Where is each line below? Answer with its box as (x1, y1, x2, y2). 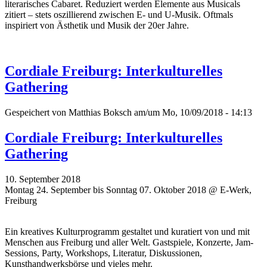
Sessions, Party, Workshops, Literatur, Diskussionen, (5, 247, 202, 258)
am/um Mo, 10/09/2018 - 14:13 (132, 107, 252, 117)
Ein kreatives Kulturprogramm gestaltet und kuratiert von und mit (5, 226, 250, 237)
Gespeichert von (5, 107, 69, 117)
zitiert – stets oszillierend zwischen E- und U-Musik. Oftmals (5, 9, 233, 20)
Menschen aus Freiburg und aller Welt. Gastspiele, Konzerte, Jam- (5, 237, 253, 247)
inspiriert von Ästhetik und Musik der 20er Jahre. (5, 20, 189, 30)
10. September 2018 (5, 173, 80, 184)
